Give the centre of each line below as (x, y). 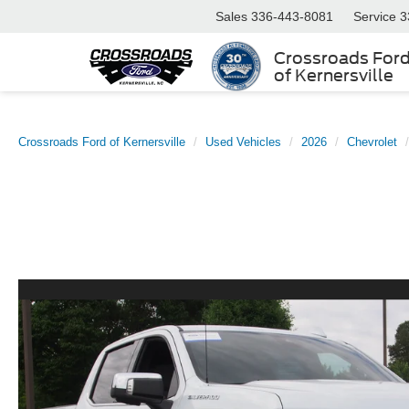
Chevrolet (372, 142)
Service (375, 17)
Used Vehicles (243, 142)
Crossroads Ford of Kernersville (102, 142)
